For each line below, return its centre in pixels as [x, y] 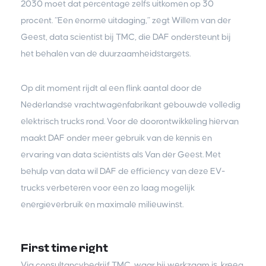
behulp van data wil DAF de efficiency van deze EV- [123, 171]
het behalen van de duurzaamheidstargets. [106, 53]
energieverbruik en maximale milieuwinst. [102, 204]
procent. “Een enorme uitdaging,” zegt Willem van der [126, 20]
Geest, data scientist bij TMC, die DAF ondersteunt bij [126, 37]
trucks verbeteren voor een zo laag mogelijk [108, 188]
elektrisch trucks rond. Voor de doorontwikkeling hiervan [130, 121]
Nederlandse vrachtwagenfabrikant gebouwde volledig [131, 104]
